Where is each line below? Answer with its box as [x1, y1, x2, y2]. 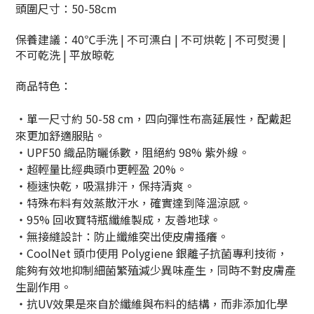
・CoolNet [15, 245, 74, 262]
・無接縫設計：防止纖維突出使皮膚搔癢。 [15, 228, 228, 245]
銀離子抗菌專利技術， [176, 245, 288, 262]
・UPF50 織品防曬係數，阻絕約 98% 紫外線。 [15, 144, 250, 161]
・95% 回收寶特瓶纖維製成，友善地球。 [15, 211, 221, 228]
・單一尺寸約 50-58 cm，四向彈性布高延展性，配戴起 [15, 110, 291, 128]
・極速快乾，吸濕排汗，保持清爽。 [15, 177, 195, 195]
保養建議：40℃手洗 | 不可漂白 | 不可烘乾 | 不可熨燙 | [15, 31, 286, 48]
